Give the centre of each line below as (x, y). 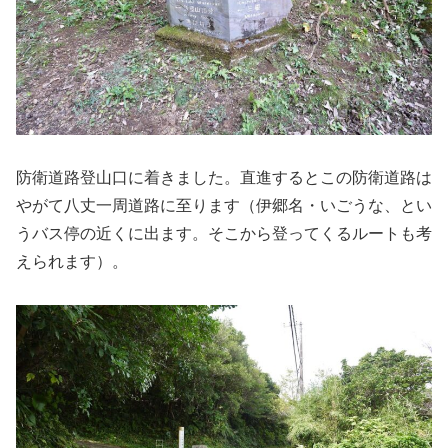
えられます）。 (72, 261)
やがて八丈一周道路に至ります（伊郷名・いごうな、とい (224, 205)
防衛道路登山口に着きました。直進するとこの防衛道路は (224, 177)
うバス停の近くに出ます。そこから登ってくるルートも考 (224, 233)
